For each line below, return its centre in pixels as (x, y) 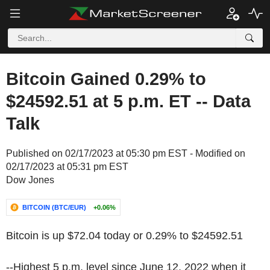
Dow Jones (30, 180)
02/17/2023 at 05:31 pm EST (67, 167)
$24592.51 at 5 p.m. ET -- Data (128, 101)
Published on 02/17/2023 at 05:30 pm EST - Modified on (126, 153)
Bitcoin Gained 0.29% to (106, 79)
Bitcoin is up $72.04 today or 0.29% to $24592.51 (124, 236)
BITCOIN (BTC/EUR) (54, 207)
